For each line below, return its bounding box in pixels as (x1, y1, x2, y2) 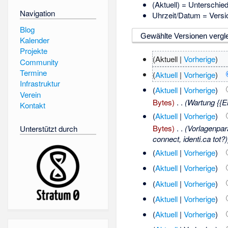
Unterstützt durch (19, 123, 77, 134)
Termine (19, 67, 47, 78)
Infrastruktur (19, 78, 60, 89)
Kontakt (19, 99, 45, 110)
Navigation (19, 7, 55, 18)
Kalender (19, 34, 49, 45)
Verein (19, 89, 41, 100)
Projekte (19, 45, 47, 56)
